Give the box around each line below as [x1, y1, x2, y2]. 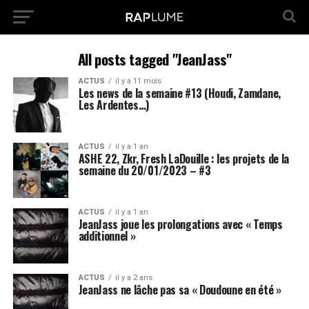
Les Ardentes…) [78, 97, 150, 113]
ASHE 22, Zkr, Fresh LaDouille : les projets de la [78, 150, 289, 167]
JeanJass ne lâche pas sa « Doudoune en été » [78, 281, 281, 298]
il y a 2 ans [114, 273, 152, 282]
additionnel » [78, 228, 136, 244]
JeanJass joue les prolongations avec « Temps [78, 216, 283, 232]
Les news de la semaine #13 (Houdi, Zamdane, [78, 85, 281, 101]
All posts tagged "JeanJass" [77, 48, 232, 70]
